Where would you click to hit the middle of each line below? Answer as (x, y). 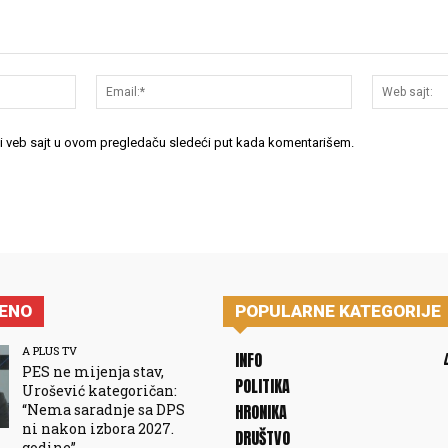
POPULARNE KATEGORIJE (337, 311)
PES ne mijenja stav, (92, 372)
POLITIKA (262, 386)
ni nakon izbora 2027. (97, 429)
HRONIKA (260, 412)
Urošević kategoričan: (99, 391)
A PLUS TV (49, 351)
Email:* (378, 85)
